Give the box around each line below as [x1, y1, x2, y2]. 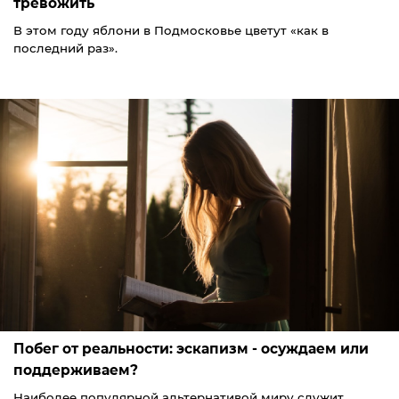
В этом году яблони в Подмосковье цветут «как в [13, 22, 329, 37]
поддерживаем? [13, 361, 138, 379]
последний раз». [13, 40, 118, 55]
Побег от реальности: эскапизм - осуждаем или [13, 339, 369, 357]
